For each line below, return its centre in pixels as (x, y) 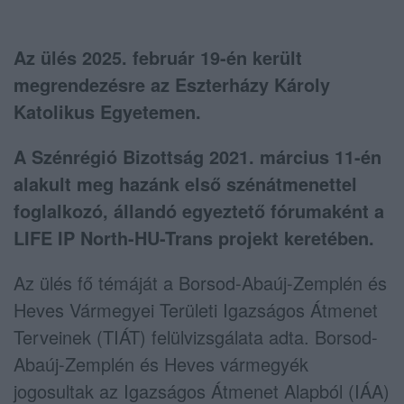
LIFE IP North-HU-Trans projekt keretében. (194, 237)
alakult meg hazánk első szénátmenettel (185, 183)
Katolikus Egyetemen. (107, 111)
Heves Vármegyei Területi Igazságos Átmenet (196, 309)
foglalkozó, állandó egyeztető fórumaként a (199, 210)
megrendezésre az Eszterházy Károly (172, 84)
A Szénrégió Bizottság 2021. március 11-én (197, 156)
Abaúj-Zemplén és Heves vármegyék (161, 363)
